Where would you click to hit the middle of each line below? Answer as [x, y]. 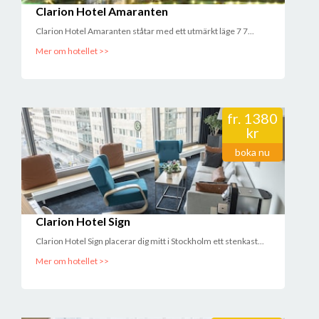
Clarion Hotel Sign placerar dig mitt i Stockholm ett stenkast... [150, 241]
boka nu [252, 152]
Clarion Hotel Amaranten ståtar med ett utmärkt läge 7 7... [145, 31]
